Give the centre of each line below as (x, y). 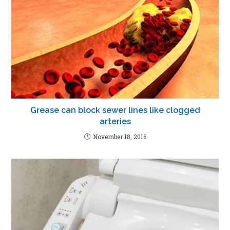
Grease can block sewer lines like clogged (115, 110)
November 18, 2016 (119, 137)
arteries (115, 122)
